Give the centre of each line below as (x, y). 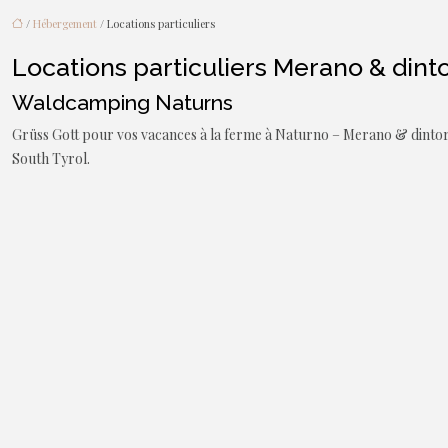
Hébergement (65, 23)
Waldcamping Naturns (122, 102)
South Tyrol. (51, 158)
